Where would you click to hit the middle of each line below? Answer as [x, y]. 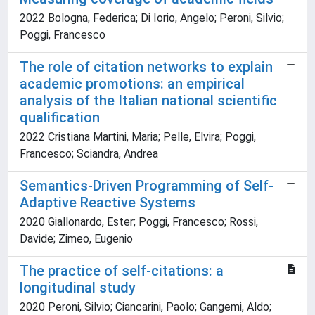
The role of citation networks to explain [146, 67]
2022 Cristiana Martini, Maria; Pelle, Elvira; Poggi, [138, 137]
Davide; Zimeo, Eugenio [76, 239]
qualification [60, 118]
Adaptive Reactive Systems [108, 203]
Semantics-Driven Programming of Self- [147, 186]
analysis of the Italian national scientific [148, 101]
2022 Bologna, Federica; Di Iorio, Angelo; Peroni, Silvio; [152, 18]
